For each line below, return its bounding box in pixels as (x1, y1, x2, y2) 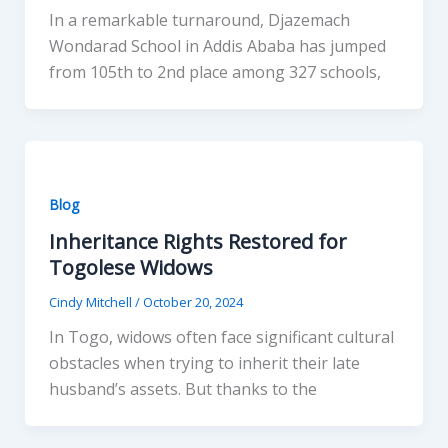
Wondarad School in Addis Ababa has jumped (48, 34, 386, 57)
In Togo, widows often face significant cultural (48, 326, 394, 349)
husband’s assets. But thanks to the (48, 378, 317, 401)
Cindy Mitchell (48, 293, 135, 312)
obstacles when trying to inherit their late (48, 352, 360, 375)
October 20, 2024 (142, 293, 243, 312)
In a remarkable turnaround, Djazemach (48, 8, 350, 31)
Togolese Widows (48, 254, 213, 282)
